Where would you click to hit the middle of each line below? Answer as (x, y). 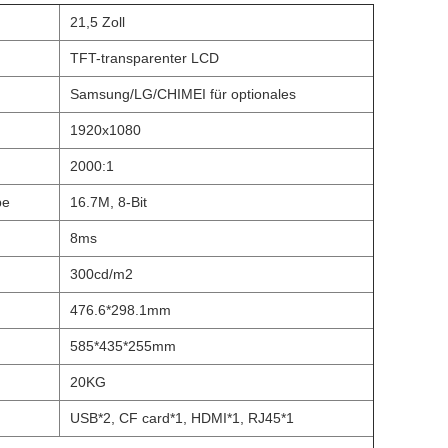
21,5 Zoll (97, 22)
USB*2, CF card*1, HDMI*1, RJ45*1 (182, 418)
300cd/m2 (101, 274)
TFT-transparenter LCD (144, 58)
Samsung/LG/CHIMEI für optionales (183, 94)
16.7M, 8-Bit (108, 202)
